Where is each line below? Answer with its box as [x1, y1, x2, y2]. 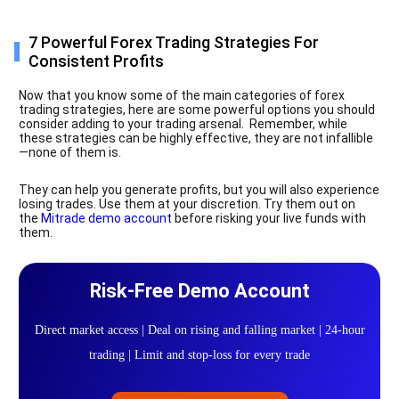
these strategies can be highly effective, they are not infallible [19, 130, 373, 145]
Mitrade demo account [41, 210, 172, 225]
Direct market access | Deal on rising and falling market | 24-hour [34, 322, 365, 337]
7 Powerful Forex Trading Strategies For [28, 32, 319, 52]
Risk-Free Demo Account [89, 279, 310, 302]
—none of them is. [19, 144, 124, 159]
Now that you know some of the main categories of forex [19, 87, 345, 102]
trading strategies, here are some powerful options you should [19, 102, 375, 117]
